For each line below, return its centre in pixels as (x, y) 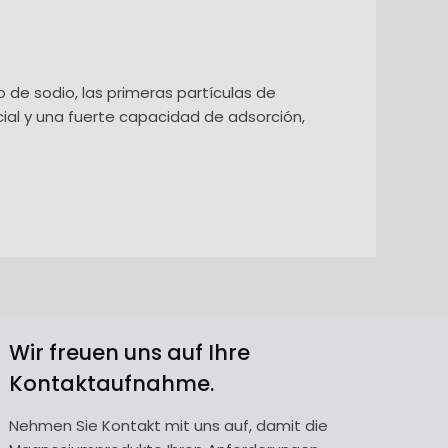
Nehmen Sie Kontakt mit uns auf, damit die (169, 425)
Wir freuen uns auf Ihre (130, 352)
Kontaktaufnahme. (112, 383)
